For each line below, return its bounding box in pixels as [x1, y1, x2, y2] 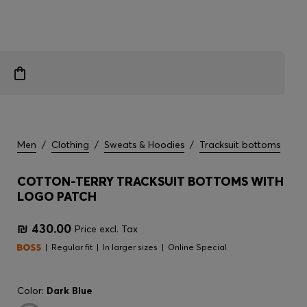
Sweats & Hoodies [104, 138, 184, 151]
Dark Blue [47, 284, 93, 297]
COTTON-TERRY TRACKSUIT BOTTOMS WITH [17, 173, 284, 189]
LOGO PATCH [17, 188, 97, 204]
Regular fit [51, 242, 93, 252]
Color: [17, 284, 47, 297]
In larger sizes [103, 242, 158, 252]
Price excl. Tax [75, 223, 138, 235]
